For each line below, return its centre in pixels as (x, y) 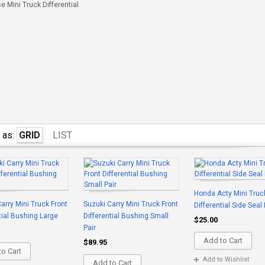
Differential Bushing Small (126, 216)
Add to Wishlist (226, 259)
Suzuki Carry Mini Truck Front (131, 204)
